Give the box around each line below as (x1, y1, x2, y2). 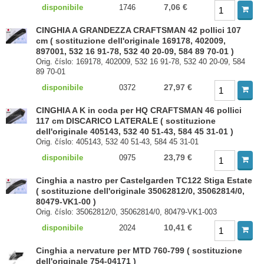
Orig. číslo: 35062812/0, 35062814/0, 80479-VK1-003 (36, 207, 217, 216)
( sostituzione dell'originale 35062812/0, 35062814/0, (36, 186, 245, 196)
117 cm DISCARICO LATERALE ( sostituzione (36, 116, 216, 126)
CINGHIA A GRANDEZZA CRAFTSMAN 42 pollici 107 (36, 25, 242, 35)
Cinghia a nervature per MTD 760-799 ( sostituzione (36, 246, 243, 255)
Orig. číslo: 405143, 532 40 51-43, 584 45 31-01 (36, 137, 199, 146)
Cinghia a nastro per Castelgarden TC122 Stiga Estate (36, 176, 253, 185)
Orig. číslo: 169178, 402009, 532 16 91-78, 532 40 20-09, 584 (36, 57, 246, 66)
